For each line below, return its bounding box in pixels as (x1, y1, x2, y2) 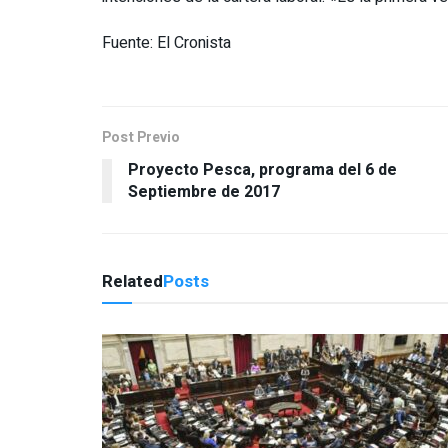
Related (102, 269, 163, 295)
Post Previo (102, 127, 180, 149)
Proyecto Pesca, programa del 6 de (128, 158, 397, 183)
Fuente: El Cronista (102, 31, 231, 56)
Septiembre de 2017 (128, 180, 280, 205)
